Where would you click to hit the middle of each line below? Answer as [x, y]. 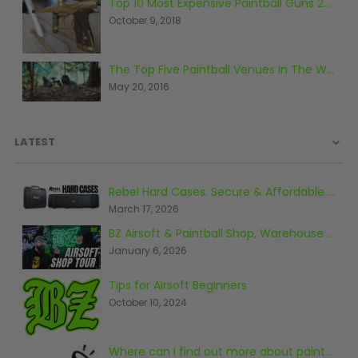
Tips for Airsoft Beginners [177, 286]
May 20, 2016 [139, 87]
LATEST [34, 142]
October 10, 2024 [147, 303]
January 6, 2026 [147, 251]
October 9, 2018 [145, 20]
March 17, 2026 [143, 209]
